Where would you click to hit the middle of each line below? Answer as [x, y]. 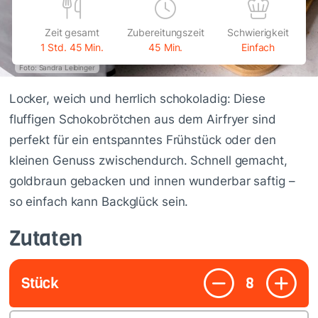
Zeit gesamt [72, 33]
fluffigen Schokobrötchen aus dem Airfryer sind [142, 119]
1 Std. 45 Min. [72, 47]
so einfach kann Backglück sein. [99, 201]
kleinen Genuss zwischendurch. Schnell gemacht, [148, 160]
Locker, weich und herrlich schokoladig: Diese [137, 98]
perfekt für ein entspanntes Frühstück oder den [142, 139]
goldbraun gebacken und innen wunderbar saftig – [152, 181]
